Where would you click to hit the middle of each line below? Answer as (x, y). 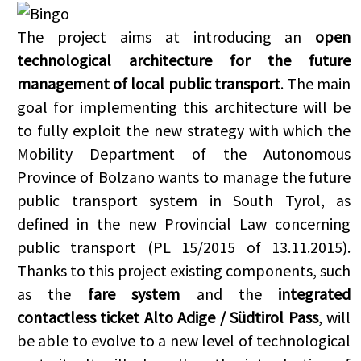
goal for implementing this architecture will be (184, 107)
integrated (315, 294)
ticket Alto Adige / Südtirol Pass (209, 317)
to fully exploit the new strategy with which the (184, 131)
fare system (134, 294)
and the (229, 294)
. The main (315, 84)
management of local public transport (149, 84)
